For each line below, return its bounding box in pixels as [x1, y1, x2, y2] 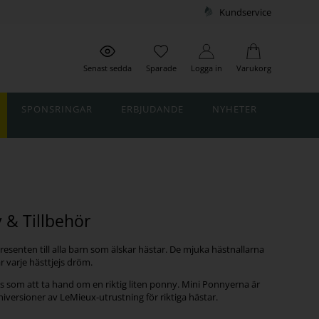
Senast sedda [83, 63, 132, 73]
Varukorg [236, 63, 271, 73]
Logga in [190, 63, 222, 73]
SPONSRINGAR [21, 103, 93, 116]
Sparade [145, 63, 177, 73]
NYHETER [211, 103, 257, 116]
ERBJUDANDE [120, 103, 184, 116]
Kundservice [219, 6, 271, 19]
